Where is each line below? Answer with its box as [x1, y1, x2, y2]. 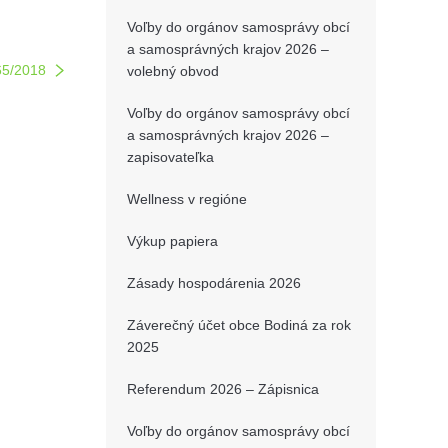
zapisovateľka [127, 149, 214, 165]
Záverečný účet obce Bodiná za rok [127, 317, 351, 333]
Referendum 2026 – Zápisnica [127, 381, 319, 397]
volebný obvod [127, 63, 219, 79]
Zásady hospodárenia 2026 [127, 275, 301, 291]
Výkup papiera [127, 233, 218, 249]
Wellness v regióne [127, 191, 247, 207]
